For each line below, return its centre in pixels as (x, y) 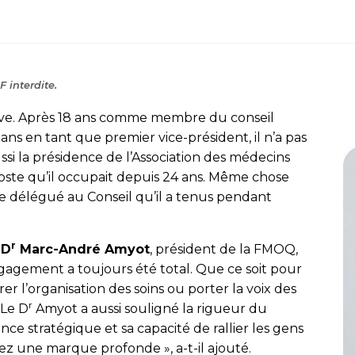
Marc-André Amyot (83, 249)
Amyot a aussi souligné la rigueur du (150, 309)
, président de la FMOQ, (224, 249)
